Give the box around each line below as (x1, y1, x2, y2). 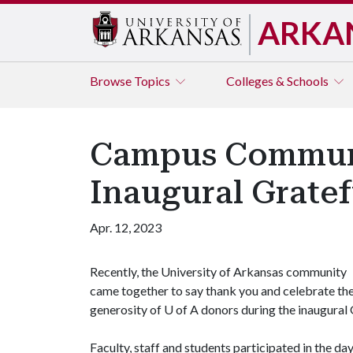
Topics (134, 73, 173, 88)
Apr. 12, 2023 (90, 220, 162, 235)
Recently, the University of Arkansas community (90, 264, 347, 279)
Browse (90, 73, 134, 88)
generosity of (90, 302, 164, 317)
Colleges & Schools (226, 73, 331, 88)
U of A (164, 302, 199, 317)
